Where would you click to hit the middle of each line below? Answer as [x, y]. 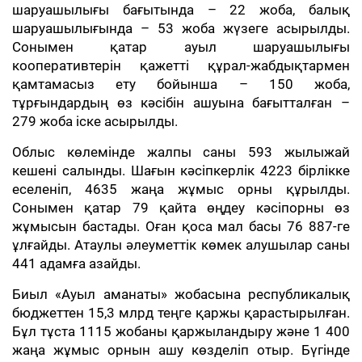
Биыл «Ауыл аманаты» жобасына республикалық [181, 294]
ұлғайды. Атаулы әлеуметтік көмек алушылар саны [181, 245]
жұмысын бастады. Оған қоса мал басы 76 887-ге [181, 226]
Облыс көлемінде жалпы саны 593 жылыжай [181, 152]
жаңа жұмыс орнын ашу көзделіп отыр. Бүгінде [181, 350]
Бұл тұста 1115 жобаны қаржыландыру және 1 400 [181, 331]
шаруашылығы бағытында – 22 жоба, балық [181, 10]
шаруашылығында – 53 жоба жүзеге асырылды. [181, 28]
